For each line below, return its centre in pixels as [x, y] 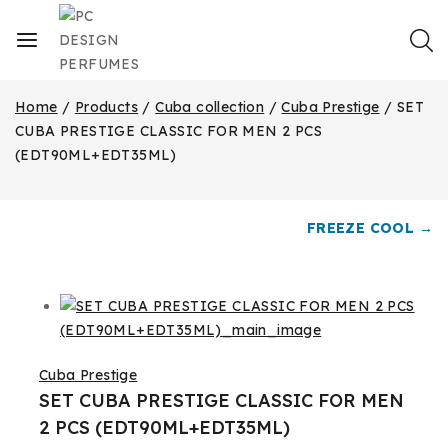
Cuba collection [210, 107]
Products [106, 107]
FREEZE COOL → [369, 228]
